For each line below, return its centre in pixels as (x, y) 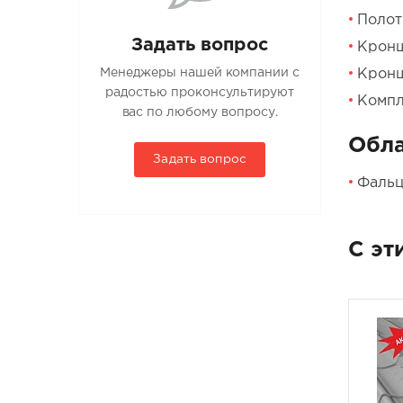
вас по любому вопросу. (200, 113)
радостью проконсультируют (200, 93)
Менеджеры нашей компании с (200, 73)
